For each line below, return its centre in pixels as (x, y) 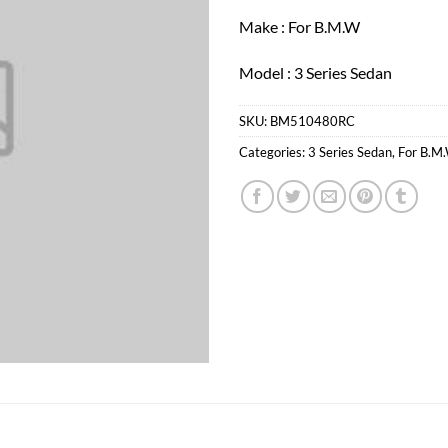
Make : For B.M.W (299, 26)
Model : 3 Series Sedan (315, 72)
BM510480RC (312, 121)
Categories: (273, 152)
